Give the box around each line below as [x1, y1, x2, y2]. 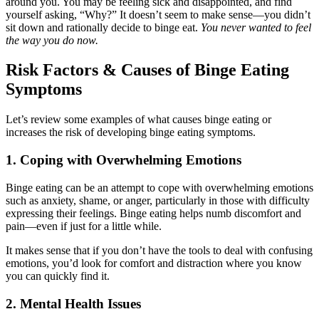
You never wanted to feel [201, 21, 311, 33]
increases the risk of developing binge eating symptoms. [6, 126, 256, 139]
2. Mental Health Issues [6, 296, 145, 311]
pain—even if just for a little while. [6, 219, 162, 232]
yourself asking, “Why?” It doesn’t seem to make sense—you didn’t [6, 8, 310, 21]
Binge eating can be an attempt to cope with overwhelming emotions [6, 181, 313, 194]
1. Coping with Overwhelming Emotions [6, 152, 241, 168]
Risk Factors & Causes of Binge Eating [6, 61, 289, 80]
